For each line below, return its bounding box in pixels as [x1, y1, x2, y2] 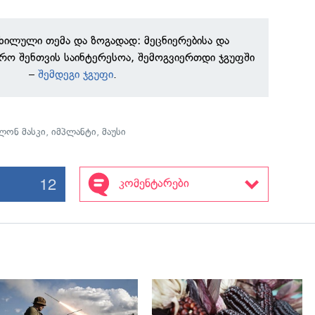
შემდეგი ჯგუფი [38, 67, 114, 81]
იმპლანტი [51, 125, 97, 138]
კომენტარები [118, 175, 189, 190]
